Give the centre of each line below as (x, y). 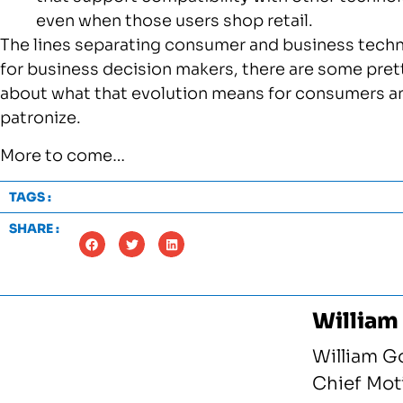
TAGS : (30, 197)
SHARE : (34, 228)
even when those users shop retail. (175, 21)
